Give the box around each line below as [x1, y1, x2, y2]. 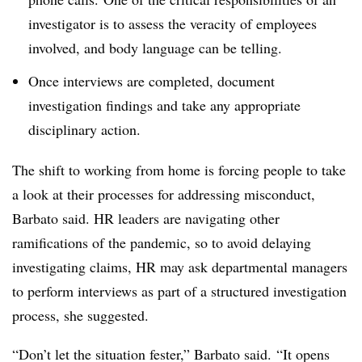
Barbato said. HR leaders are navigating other [12, 208, 280, 228]
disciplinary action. [28, 119, 141, 139]
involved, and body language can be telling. [28, 38, 282, 58]
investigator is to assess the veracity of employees [28, 14, 317, 34]
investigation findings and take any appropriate [28, 95, 301, 115]
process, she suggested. [12, 305, 149, 325]
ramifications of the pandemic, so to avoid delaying [12, 232, 311, 252]
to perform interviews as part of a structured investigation [12, 280, 347, 301]
